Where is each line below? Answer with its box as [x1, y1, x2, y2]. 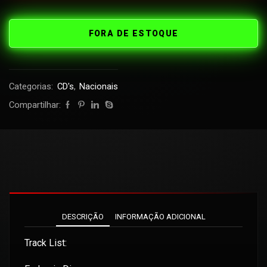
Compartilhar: [9, 99, 61, 110]
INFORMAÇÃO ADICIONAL [114, 212, 206, 221]
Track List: [24, 237, 67, 249]
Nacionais [79, 80, 118, 92]
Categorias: [9, 80, 55, 92]
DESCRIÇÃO [61, 212, 104, 221]
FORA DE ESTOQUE [88, 28, 179, 38]
